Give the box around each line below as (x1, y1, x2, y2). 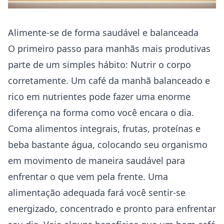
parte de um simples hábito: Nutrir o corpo (8, 58, 191, 70)
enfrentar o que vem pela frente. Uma (8, 170, 168, 182)
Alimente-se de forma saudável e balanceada (8, 26, 198, 38)
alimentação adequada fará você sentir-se (8, 186, 185, 198)
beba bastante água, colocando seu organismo (8, 138, 207, 150)
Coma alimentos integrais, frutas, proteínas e (8, 122, 200, 134)
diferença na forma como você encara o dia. (8, 106, 194, 118)
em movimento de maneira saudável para (8, 154, 185, 166)
